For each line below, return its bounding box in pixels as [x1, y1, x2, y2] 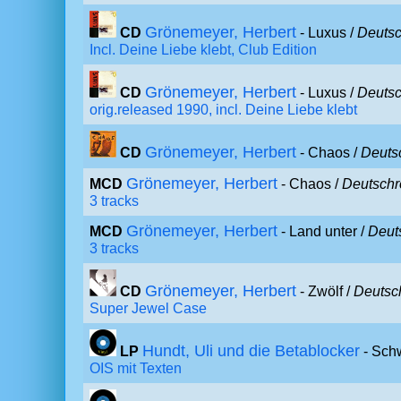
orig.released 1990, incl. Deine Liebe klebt [90, 102, 357, 117]
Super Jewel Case [90, 301, 207, 316]
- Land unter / [277, 224, 368, 239]
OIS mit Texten [90, 361, 182, 376]
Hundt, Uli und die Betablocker [142, 342, 360, 360]
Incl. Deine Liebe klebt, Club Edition [90, 42, 317, 57]
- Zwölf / [296, 284, 354, 299]
